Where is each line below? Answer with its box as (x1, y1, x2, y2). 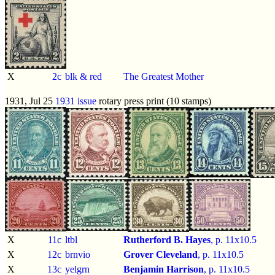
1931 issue (55, 95, 96, 106)
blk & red (65, 71, 102, 82)
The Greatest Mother (123, 71, 204, 82)
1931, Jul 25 (5, 95, 55, 106)
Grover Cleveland (123, 249, 198, 260)
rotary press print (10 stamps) (96, 95, 211, 106)
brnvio (65, 249, 90, 260)
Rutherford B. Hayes (123, 234, 211, 245)
